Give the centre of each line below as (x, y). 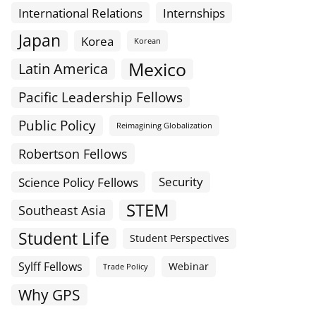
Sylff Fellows (50, 267)
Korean (147, 41)
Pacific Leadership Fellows (101, 97)
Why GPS (49, 295)
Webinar (189, 267)
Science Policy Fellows (78, 182)
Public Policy (57, 126)
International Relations (80, 13)
